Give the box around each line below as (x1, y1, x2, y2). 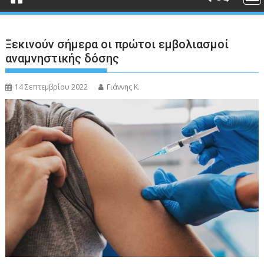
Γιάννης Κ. (107, 82, 140, 92)
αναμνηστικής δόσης (5, 51, 120, 65)
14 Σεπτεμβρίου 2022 (15, 82, 88, 92)
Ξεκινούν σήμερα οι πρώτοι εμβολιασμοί (5, 37, 229, 51)
